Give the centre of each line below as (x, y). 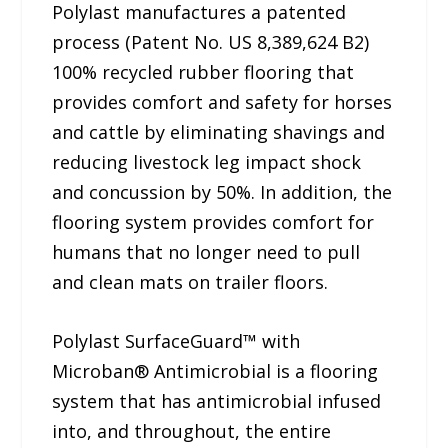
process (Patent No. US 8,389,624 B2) (211, 41)
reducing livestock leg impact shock (207, 161)
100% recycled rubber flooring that (203, 71)
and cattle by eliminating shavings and (219, 131)
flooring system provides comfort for (213, 221)
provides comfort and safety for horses (222, 101)
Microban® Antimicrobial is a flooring (215, 370)
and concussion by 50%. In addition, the (222, 191)
